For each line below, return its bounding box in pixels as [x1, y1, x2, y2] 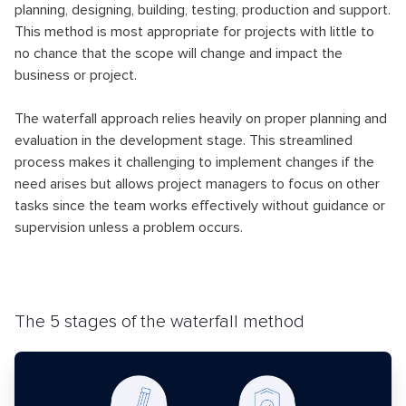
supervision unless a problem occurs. [14, 217, 243, 237]
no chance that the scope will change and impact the [14, 43, 343, 63]
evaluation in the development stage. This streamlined [14, 130, 353, 150]
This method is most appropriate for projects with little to [14, 22, 374, 41]
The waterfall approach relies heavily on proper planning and [14, 109, 387, 128]
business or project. [14, 65, 137, 84]
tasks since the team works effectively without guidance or [14, 196, 385, 215]
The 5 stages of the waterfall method [14, 310, 304, 333]
